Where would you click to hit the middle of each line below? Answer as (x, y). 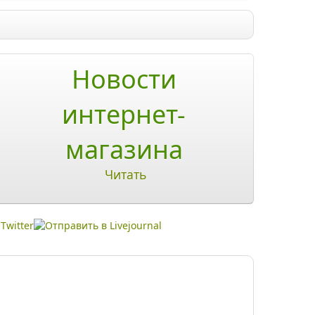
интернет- (124, 114)
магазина (124, 149)
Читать (126, 174)
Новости (124, 79)
